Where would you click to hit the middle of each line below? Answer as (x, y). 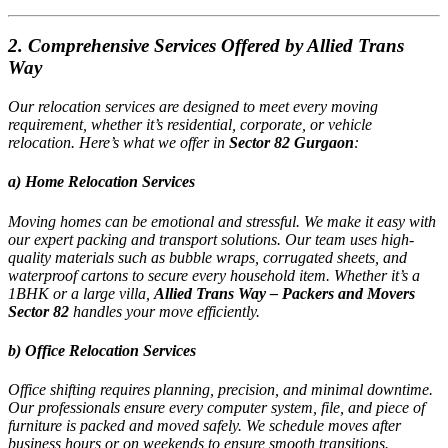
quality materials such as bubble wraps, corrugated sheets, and (207, 257)
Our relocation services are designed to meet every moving (193, 107)
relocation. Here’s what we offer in (118, 143)
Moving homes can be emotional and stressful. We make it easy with (222, 221)
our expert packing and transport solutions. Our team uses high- (211, 239)
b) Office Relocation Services (102, 350)
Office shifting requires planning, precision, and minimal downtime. (220, 390)
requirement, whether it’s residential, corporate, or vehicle (190, 125)
